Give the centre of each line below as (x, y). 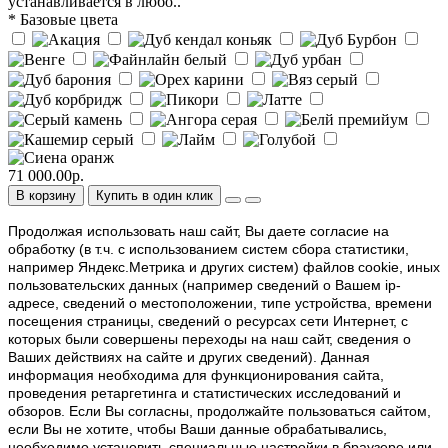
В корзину (46, 196)
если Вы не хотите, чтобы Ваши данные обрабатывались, (197, 429)
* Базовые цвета (63, 20)
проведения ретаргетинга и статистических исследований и (204, 393)
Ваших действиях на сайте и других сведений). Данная (189, 357)
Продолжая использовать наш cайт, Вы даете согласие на (198, 231)
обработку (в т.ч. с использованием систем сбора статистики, (208, 249)
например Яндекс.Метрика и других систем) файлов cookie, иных (224, 267)
